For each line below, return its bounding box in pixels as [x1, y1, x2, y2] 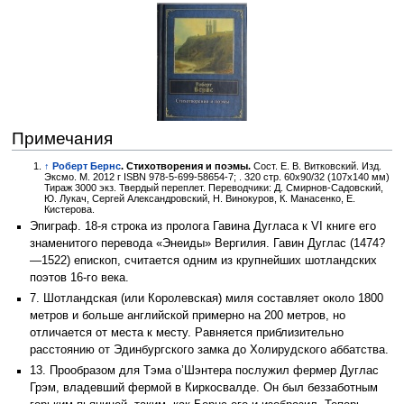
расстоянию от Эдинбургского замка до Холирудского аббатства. [30, 344, 389, 357]
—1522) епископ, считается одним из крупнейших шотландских [30, 254, 377, 268]
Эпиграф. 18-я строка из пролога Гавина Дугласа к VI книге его [30, 220, 376, 234]
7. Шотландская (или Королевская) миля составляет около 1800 [30, 292, 383, 306]
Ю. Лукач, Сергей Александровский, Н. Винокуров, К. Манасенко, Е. [44, 193, 356, 205]
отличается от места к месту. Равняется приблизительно [30, 326, 344, 340]
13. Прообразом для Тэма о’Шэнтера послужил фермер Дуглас [30, 363, 379, 377]
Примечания [11, 128, 113, 148]
